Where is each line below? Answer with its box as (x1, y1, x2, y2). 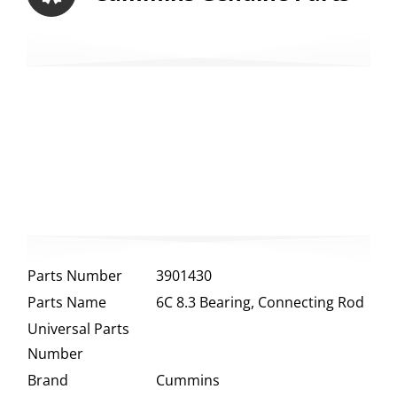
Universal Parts (27, 319, 129, 339)
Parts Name (27, 292, 106, 313)
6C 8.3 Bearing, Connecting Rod (155, 292, 364, 313)
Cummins (155, 370, 220, 391)
